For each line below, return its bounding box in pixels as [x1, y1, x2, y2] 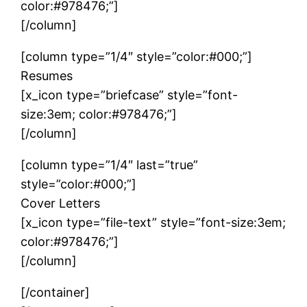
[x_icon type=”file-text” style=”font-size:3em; [21, 214, 286, 230]
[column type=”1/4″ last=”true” [21, 157, 199, 172]
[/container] [21, 284, 90, 299]
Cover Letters [21, 195, 101, 210]
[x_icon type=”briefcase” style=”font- [21, 87, 238, 102]
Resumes [21, 68, 73, 83]
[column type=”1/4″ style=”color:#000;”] [21, 49, 253, 64]
